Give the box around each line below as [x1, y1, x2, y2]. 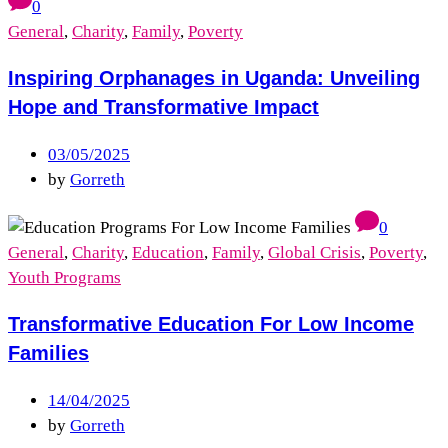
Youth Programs [8, 268, 121, 288]
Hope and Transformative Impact [8, 96, 319, 119]
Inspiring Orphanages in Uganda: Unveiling [8, 67, 420, 90]
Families [8, 342, 89, 365]
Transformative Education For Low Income [8, 313, 414, 336]
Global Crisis [268, 243, 361, 263]
